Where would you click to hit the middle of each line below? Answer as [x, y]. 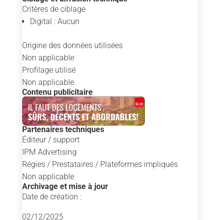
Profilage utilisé [49, 70]
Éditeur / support [51, 140]
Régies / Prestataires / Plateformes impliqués [100, 165]
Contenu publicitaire [57, 92]
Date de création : [52, 197]
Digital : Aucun [55, 22]
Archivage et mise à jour [65, 187]
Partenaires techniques [63, 130]
